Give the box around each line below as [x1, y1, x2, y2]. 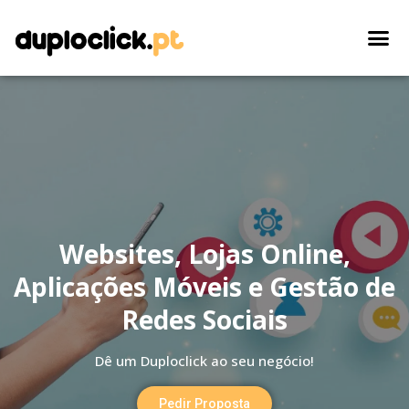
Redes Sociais [121, 302, 288, 338]
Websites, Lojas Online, [58, 236, 351, 272]
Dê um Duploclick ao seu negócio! [95, 351, 314, 371]
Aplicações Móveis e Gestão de [14, 269, 395, 305]
